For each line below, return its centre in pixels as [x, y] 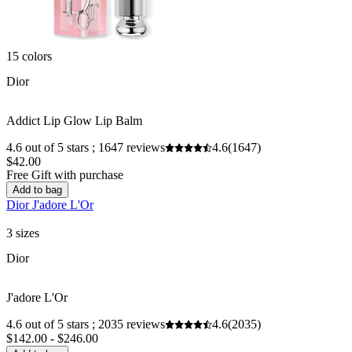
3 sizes [23, 233]
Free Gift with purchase [65, 175]
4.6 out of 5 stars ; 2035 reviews [86, 324]
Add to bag [37, 190]
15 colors [29, 57]
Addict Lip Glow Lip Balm [74, 121]
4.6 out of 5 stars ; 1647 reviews [86, 148]
